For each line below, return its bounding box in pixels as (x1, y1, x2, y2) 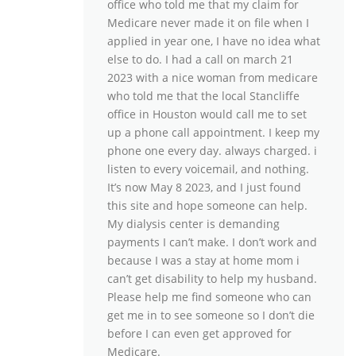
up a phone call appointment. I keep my (107, 125, 319, 141)
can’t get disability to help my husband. (107, 271, 317, 287)
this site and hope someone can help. (107, 198, 308, 214)
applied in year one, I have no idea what (107, 33, 320, 49)
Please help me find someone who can (107, 289, 311, 305)
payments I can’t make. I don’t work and (107, 234, 317, 250)
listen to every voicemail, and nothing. (107, 161, 309, 177)
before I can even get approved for (107, 326, 292, 342)
